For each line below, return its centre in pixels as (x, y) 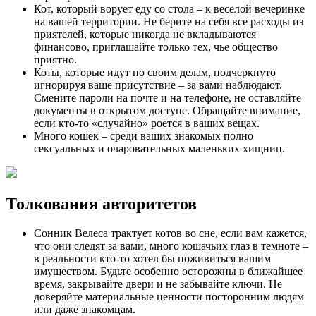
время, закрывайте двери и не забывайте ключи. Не (158, 284)
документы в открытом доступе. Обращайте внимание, (167, 110)
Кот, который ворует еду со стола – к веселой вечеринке (169, 8)
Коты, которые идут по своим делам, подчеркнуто (155, 72)
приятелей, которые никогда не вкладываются (145, 34)
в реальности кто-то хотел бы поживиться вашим (152, 259)
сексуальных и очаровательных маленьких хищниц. (159, 148)
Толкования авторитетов (101, 203)
